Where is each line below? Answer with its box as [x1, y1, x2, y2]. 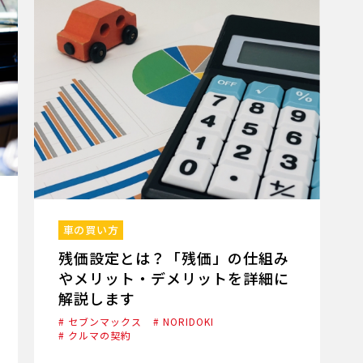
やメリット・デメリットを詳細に [58, 267, 289, 288]
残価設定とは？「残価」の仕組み [58, 246, 289, 268]
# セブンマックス [58, 314, 142, 328]
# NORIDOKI [153, 314, 214, 328]
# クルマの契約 [58, 327, 131, 342]
